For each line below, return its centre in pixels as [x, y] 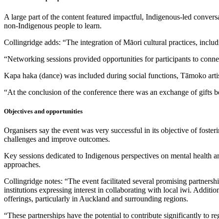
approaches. [22, 165]
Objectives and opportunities [43, 111]
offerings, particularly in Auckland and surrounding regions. [96, 199]
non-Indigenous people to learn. [53, 26]
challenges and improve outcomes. [57, 139]
